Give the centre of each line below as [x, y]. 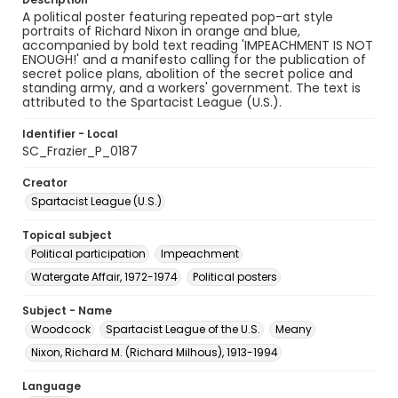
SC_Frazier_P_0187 [80, 151]
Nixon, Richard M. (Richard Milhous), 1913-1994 [155, 352]
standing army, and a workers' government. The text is [191, 88]
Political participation [88, 254]
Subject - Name [67, 310]
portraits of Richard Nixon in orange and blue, [161, 31]
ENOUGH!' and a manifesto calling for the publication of [194, 60]
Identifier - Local [70, 134]
